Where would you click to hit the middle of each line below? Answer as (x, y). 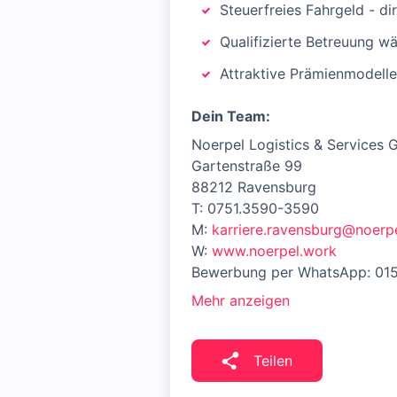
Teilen (273, 361)
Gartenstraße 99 (247, 166)
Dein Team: (231, 116)
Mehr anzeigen (241, 300)
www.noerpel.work (274, 251)
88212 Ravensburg (254, 187)
